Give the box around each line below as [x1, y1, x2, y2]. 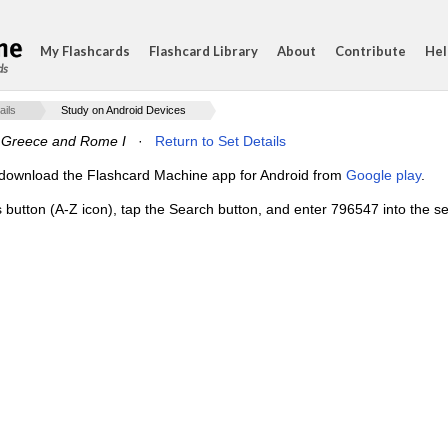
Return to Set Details [155, 133, 286, 149]
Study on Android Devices [61, 104, 186, 116]
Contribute [335, 43, 406, 59]
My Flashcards [40, 43, 130, 59]
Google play [346, 167, 421, 183]
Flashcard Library [149, 43, 258, 59]
